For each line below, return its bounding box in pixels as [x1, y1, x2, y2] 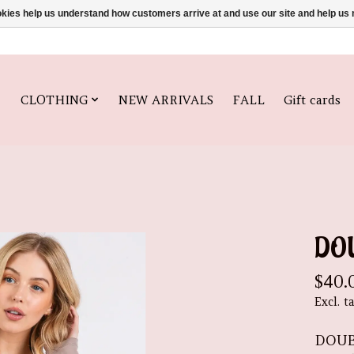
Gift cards [283, 92, 341, 107]
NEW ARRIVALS [118, 92, 213, 107]
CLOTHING [21, 92, 88, 107]
